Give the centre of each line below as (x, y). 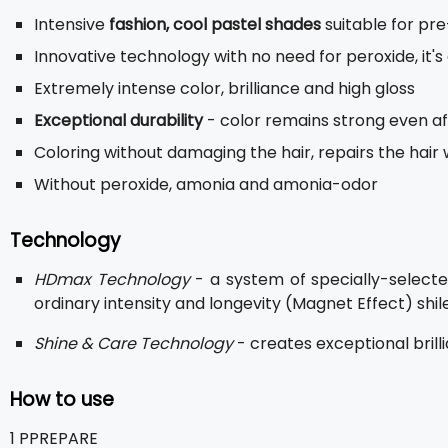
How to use (62, 399)
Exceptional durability (118, 120)
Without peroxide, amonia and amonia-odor (206, 184)
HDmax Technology (112, 279)
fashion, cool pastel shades (215, 24)
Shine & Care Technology (133, 343)
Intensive (71, 24)
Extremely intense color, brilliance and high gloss (224, 88)
